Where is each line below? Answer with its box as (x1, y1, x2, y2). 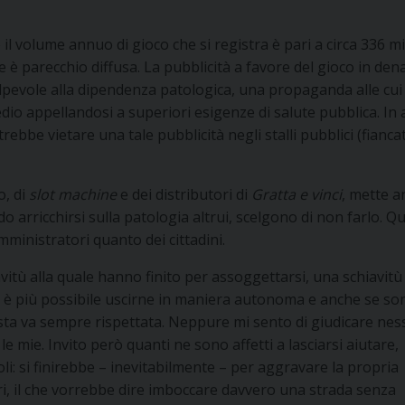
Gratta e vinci (251, 184, 342, 204)
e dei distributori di (117, 184, 251, 204)
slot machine (29, 184, 117, 204)
